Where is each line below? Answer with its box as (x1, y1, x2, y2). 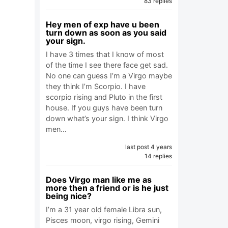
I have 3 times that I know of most (46, 50, 164, 59)
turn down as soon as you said (46, 27, 166, 38)
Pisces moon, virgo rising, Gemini (46, 216, 159, 224)
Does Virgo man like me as (46, 175, 152, 185)
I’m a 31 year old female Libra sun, (46, 205, 162, 214)
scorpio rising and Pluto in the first (46, 93, 162, 101)
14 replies (145, 152, 172, 160)
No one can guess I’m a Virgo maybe (46, 71, 172, 80)
